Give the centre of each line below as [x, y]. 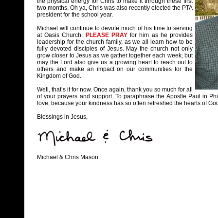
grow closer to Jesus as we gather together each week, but [115, 55]
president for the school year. [75, 15]
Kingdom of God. [59, 76]
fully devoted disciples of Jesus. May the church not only [115, 49]
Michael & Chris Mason [68, 157]
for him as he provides [162, 35]
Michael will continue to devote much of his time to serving [115, 28]
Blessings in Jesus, [62, 117]
